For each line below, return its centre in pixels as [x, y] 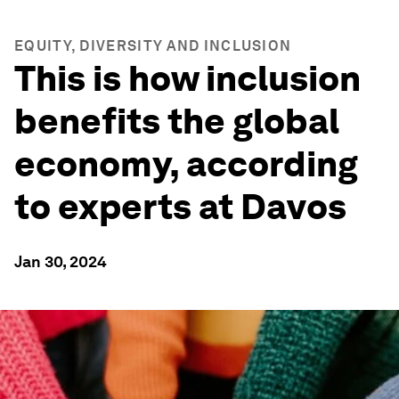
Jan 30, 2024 [61, 261]
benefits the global [177, 121]
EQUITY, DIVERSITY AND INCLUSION [153, 46]
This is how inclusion [187, 78]
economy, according [186, 164]
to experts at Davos [180, 207]
